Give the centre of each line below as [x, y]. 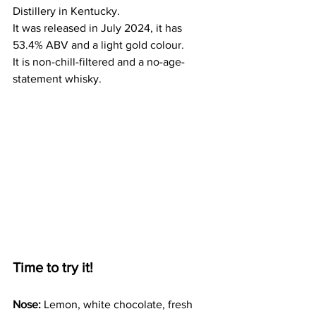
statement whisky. [59, 79]
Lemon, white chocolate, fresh [118, 305]
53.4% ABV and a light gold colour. [98, 45]
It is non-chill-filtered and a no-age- [99, 62]
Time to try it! [53, 268]
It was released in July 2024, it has [99, 28]
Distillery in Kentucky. [68, 11]
